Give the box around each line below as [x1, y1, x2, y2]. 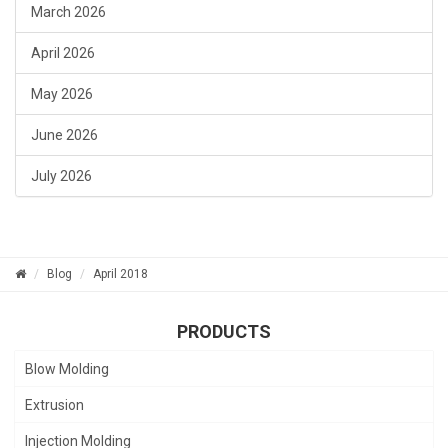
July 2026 [31, 168, 92, 185]
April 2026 [31, 45, 95, 62]
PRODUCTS [177, 321, 271, 343]
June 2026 [31, 127, 98, 144]
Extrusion [25, 397, 84, 414]
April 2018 [93, 267, 148, 282]
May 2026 [31, 86, 93, 103]
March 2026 [31, 4, 106, 21]
